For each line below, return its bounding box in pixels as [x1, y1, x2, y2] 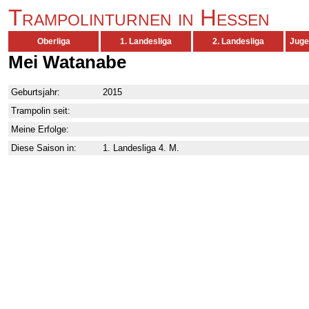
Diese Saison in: [11, 143, 77, 153]
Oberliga [37, 37, 70, 46]
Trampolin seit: [11, 106, 70, 116]
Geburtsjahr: [11, 87, 60, 97]
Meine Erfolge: [11, 124, 69, 134]
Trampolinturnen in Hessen [8, 6, 270, 30]
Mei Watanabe [8, 52, 126, 72]
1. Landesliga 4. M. [103, 143, 179, 153]
